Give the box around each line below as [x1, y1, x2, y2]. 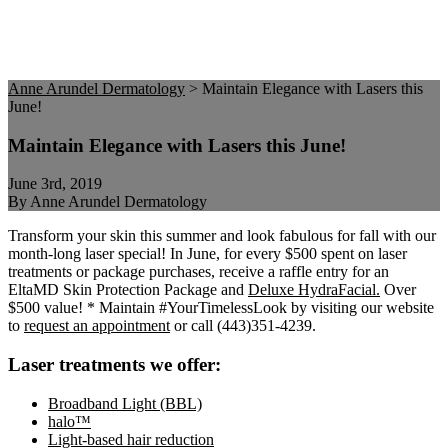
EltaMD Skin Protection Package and [8, 281, 248, 299]
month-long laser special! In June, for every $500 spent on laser [8, 245, 407, 263]
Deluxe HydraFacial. [248, 281, 380, 299]
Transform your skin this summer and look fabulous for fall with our [8, 227, 436, 245]
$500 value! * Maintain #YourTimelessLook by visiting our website [8, 299, 434, 317]
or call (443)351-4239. [170, 317, 316, 335]
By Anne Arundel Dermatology [8, 193, 207, 211]
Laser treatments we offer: [8, 354, 221, 376]
